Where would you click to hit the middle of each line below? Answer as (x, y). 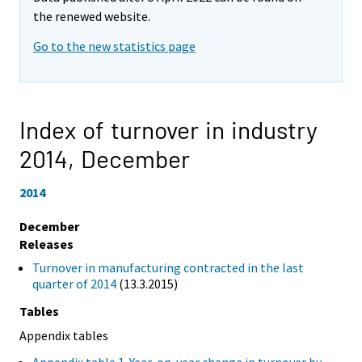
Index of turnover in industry (168, 130)
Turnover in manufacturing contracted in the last (168, 267)
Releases (46, 244)
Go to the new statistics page (114, 46)
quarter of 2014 (74, 283)
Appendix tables (64, 335)
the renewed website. (92, 17)
